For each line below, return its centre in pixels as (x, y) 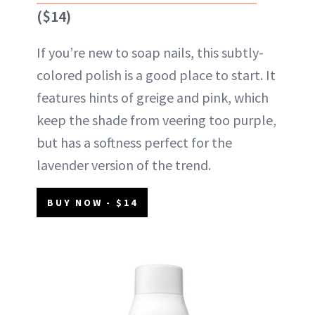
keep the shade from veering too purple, (156, 120)
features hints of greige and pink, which (153, 97)
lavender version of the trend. (124, 165)
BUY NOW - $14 (92, 202)
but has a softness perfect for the (134, 142)
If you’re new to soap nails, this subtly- (150, 52)
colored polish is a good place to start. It (156, 75)
